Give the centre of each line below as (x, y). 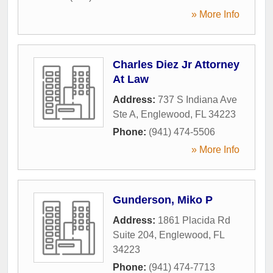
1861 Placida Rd (194, 220)
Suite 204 (133, 235)
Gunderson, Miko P (163, 200)
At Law (131, 79)
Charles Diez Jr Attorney (176, 64)
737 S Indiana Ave (197, 99)
